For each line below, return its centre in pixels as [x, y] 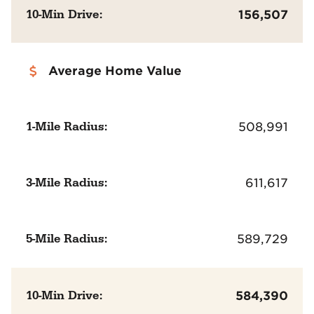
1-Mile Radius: [67, 127]
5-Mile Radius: [67, 239]
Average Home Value [115, 71]
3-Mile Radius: [67, 183]
